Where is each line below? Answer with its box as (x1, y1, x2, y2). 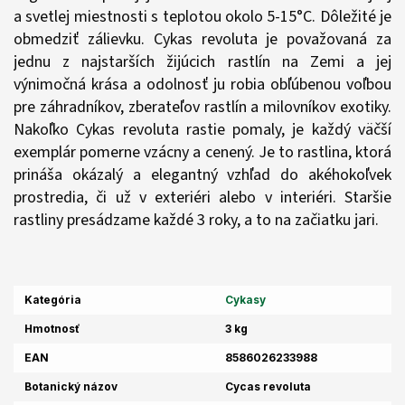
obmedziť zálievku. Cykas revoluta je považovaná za (14, 27, 391, 51)
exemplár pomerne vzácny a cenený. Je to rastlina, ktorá (14, 140, 391, 164)
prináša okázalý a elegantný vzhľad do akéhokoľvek (14, 163, 391, 186)
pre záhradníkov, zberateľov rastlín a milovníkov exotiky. (14, 95, 391, 118)
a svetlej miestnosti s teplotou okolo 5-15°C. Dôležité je (14, 5, 391, 28)
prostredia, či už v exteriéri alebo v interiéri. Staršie (14, 185, 391, 209)
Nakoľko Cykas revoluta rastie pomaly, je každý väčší (14, 118, 391, 141)
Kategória (24, 292, 81, 306)
